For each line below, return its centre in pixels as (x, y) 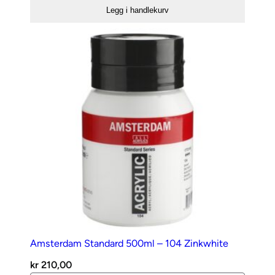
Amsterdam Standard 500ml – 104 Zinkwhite (129, 244)
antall (41, 34)
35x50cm (50, 18)
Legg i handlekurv (137, 10)
